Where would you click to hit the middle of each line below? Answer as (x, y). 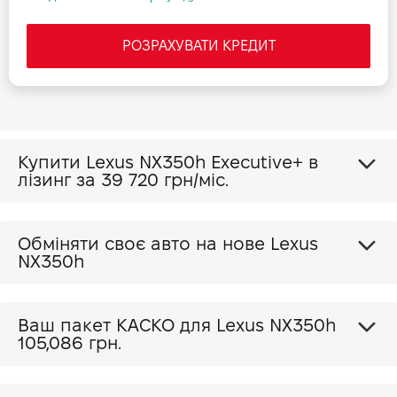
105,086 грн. (70, 343)
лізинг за (59, 180)
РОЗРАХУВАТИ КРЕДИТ (198, 46)
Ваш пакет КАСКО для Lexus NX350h (276, 325)
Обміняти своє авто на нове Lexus (144, 244)
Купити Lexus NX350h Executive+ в (114, 162)
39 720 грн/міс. (165, 180)
